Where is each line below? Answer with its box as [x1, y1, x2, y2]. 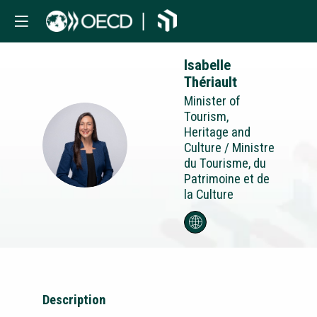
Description [42, 292, 105, 309]
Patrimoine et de [184, 171, 270, 187]
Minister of [184, 93, 241, 109]
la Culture [184, 186, 234, 202]
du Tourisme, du [184, 155, 266, 171]
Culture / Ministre [184, 139, 275, 156]
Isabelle [184, 57, 231, 74]
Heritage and [184, 124, 250, 140]
